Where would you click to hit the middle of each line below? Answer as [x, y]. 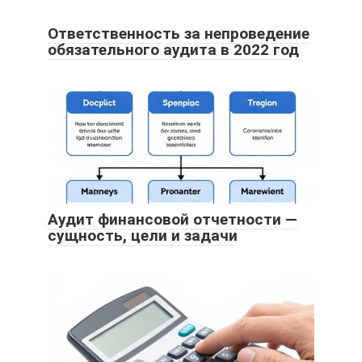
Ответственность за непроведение [179, 33]
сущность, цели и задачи [143, 235]
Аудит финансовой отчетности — [173, 219]
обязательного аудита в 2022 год [173, 49]
